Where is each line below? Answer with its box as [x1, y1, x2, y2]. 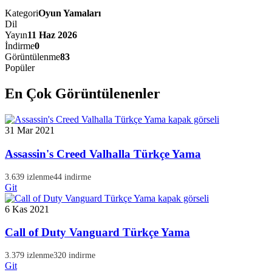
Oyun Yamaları [38, 8, 101, 19]
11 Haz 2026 [27, 30, 77, 41]
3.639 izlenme [5, 172, 53, 182]
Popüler [5, 63, 35, 73]
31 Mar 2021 [5, 125, 55, 136]
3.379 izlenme [5, 251, 53, 260]
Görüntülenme [5, 52, 60, 63]
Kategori [5, 8, 38, 19]
